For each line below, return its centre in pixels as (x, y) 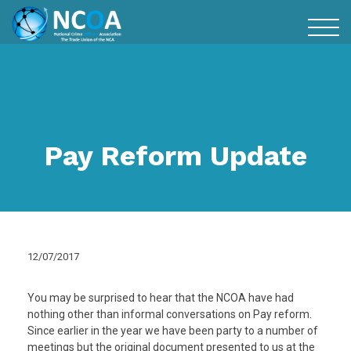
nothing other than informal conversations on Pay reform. (170, 314)
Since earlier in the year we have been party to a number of (173, 331)
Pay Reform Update (175, 156)
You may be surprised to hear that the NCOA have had (161, 298)
